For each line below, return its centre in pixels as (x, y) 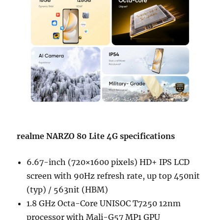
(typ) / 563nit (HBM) (68, 190)
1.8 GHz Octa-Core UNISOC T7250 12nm (104, 203)
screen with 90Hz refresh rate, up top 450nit (113, 176)
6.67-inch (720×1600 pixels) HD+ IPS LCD (108, 162)
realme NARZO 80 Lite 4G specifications (96, 136)
